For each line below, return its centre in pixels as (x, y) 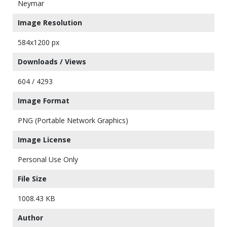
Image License (44, 139)
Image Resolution (50, 22)
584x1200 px (39, 42)
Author (30, 217)
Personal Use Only (48, 159)
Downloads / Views (52, 61)
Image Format (44, 100)
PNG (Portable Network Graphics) (73, 120)
